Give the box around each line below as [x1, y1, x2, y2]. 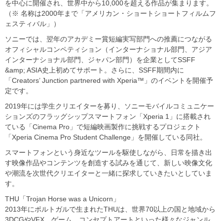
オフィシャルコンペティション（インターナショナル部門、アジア [5, 45, 212, 54]
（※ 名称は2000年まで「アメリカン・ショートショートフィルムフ [5, 9, 216, 18]
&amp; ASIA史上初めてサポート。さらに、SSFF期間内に [5, 66, 184, 74]
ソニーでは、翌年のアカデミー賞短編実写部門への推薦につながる [5, 35, 212, 43]
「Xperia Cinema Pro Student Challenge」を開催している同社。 [5, 133, 207, 142]
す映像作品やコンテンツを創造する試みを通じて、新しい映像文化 [5, 159, 212, 167]
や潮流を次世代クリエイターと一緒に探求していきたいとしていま [5, 169, 212, 178]
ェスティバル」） [5, 20, 60, 28]
